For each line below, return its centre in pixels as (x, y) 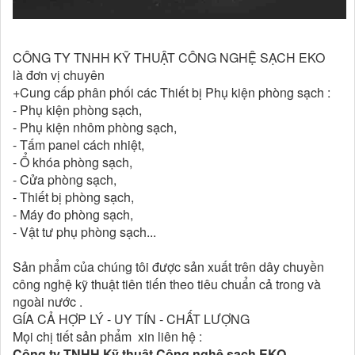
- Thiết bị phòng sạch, (73, 197)
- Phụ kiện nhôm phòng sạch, (95, 127)
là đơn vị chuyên (59, 74)
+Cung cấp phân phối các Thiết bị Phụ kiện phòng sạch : (172, 92)
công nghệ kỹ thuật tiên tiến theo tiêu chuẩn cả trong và (167, 284)
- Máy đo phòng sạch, (73, 214)
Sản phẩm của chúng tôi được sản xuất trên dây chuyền (168, 266)
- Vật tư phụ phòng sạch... (84, 231)
